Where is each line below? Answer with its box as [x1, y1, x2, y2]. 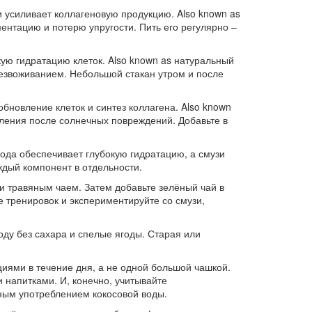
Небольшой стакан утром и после [67, 66, 224, 80]
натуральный [174, 53, 234, 67]
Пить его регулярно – [136, 19, 237, 33]
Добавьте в [175, 113, 228, 127]
